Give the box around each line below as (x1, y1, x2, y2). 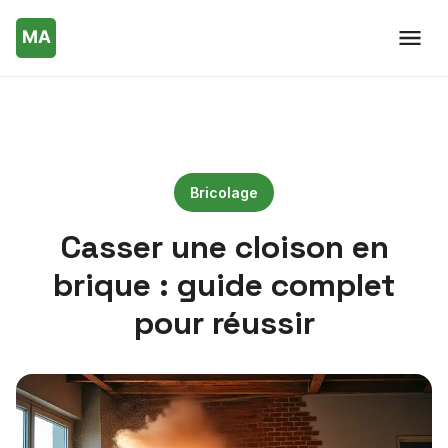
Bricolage (190, 184, 258, 201)
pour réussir (133, 303, 315, 343)
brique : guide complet (53, 265, 395, 305)
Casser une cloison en (59, 227, 389, 267)
